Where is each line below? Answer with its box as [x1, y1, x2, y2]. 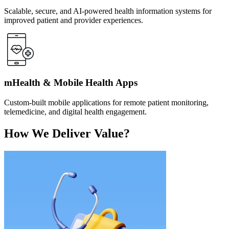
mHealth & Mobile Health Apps [4, 77, 138, 88]
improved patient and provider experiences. [4, 15, 143, 25]
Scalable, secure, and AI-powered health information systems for [4, 6, 212, 15]
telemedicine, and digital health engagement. [4, 107, 147, 117]
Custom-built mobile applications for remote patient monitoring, [4, 98, 209, 107]
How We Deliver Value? [4, 126, 130, 140]
